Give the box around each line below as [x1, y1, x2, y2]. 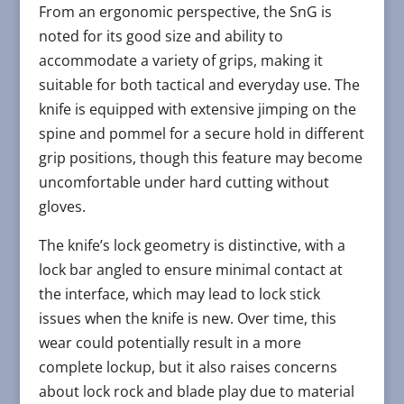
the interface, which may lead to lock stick [38, 283, 320, 304]
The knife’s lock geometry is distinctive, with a [38, 234, 345, 255]
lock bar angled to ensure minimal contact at [38, 259, 343, 280]
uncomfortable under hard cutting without [38, 171, 329, 192]
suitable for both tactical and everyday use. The [38, 74, 360, 95]
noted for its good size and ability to [38, 25, 283, 46]
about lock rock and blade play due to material [38, 381, 354, 401]
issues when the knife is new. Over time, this [38, 308, 336, 328]
